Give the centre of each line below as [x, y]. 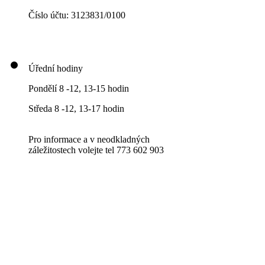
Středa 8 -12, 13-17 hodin [76, 109]
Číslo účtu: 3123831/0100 [77, 15]
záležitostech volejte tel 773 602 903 [96, 150]
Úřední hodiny [56, 69]
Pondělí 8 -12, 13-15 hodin [79, 89]
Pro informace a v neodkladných [89, 140]
